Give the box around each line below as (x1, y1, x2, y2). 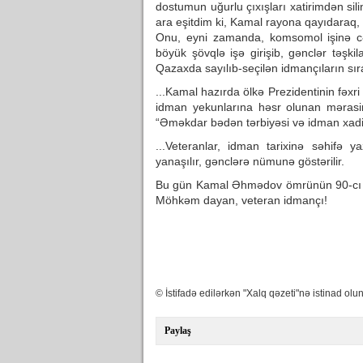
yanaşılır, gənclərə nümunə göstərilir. (156, 155, 344, 168)
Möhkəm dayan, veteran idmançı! (156, 194, 327, 207)
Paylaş (164, 325, 191, 336)
